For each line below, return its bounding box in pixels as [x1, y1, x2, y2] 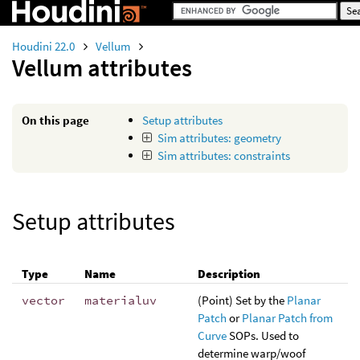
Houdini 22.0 [12, 39, 77, 54]
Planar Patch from [242, 310, 333, 325]
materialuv [84, 292, 157, 308]
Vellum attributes [12, 52, 192, 83]
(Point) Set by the [198, 292, 287, 308]
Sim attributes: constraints [157, 148, 290, 163]
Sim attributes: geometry [157, 130, 281, 145]
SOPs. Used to [227, 328, 299, 343]
